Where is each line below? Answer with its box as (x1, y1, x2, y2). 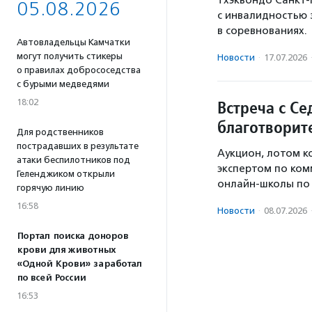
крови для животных (17, 244, 116, 256)
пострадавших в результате (17, 141, 139, 151)
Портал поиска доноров (17, 231, 128, 242)
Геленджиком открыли (17, 169, 115, 179)
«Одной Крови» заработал (17, 258, 142, 270)
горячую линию (17, 182, 84, 193)
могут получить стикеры (17, 51, 123, 61)
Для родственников (17, 127, 104, 137)
